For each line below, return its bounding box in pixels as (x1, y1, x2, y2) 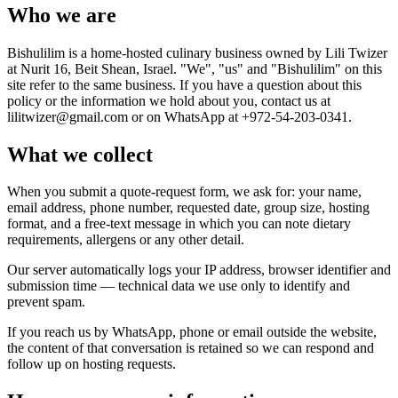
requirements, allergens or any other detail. (7, 232, 244, 248)
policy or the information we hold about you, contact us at (7, 92, 330, 108)
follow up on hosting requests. (7, 356, 176, 372)
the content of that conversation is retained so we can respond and (7, 340, 374, 356)
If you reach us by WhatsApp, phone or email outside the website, (7, 324, 377, 340)
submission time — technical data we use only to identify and (7, 278, 350, 294)
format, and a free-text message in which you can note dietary (7, 216, 351, 232)
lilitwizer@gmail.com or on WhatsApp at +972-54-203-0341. (7, 108, 352, 124)
